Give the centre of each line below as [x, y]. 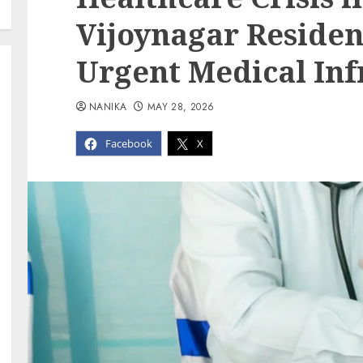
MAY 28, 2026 [181, 107]
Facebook [129, 144]
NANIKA [108, 107]
